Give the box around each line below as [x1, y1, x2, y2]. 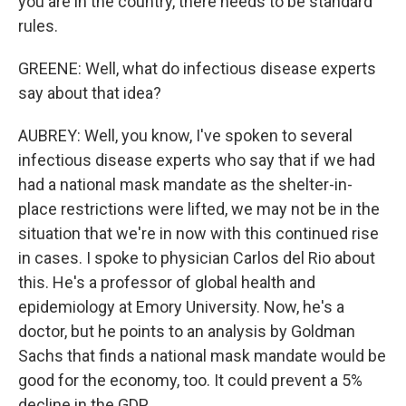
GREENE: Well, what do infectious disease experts [18, 59, 376, 78]
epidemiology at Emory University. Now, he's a [18, 297, 344, 316]
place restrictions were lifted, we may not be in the [18, 199, 380, 218]
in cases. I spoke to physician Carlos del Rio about [18, 248, 375, 267]
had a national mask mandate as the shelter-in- [18, 175, 353, 194]
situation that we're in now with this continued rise [18, 224, 379, 243]
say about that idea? [18, 83, 161, 102]
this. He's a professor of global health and [18, 273, 315, 292]
